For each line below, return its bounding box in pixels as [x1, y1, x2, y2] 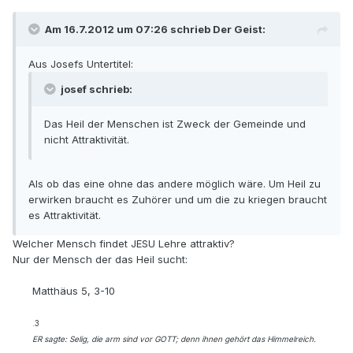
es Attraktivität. [28, 209, 101, 222]
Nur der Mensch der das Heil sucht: [13, 253, 188, 266]
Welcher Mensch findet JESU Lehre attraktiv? [13, 237, 235, 251]
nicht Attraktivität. [44, 133, 129, 147]
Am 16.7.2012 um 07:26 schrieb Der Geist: [45, 23, 266, 36]
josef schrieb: [58, 83, 132, 96]
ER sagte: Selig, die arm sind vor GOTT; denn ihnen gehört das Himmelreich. [32, 334, 316, 344]
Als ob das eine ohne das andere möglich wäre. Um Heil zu [28, 177, 321, 191]
